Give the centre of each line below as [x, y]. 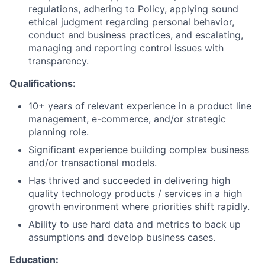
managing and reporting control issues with [126, 48]
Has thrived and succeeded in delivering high [129, 180]
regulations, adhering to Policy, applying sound [133, 9]
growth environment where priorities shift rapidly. [139, 206]
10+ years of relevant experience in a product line [140, 106]
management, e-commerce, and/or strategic [127, 119]
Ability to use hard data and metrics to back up [135, 224]
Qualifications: [43, 83]
